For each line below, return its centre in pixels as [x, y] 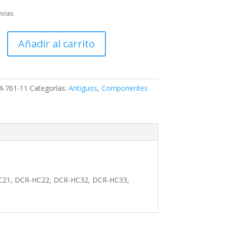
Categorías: [49, 88]
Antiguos [83, 88]
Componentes [124, 88]
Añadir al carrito [56, 44]
